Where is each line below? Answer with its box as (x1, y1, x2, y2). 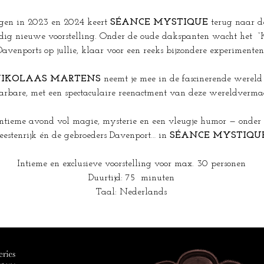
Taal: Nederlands (96, 187, 167, 197)
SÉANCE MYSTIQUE (110, 18, 208, 27)
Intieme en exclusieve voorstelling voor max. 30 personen (17, 159, 246, 169)
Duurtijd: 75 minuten (88, 173, 174, 183)
